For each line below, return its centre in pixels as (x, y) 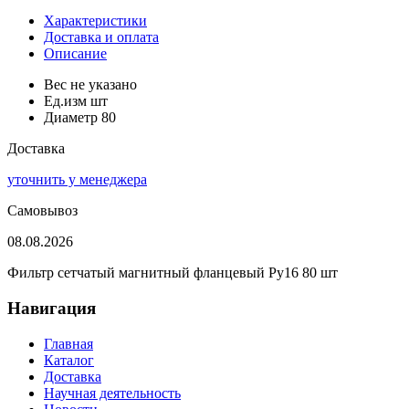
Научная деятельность (112, 393)
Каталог (69, 360)
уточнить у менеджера (77, 180)
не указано (104, 85)
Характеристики (95, 21)
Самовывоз (42, 211)
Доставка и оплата (101, 37)
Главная (68, 343)
